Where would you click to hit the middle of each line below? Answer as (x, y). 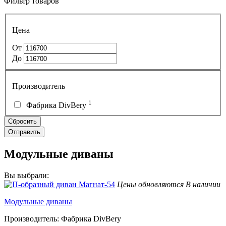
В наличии (203, 184)
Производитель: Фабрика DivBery (63, 218)
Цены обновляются (150, 184)
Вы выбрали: (26, 175)
